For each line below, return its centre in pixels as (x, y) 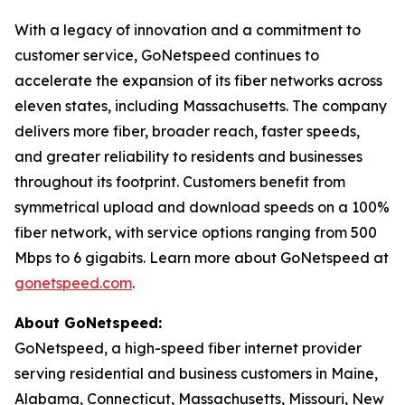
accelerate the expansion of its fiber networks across (198, 80)
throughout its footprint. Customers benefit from (180, 182)
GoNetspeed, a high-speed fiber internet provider (188, 348)
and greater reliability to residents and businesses (188, 156)
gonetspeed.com (73, 283)
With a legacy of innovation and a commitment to (188, 30)
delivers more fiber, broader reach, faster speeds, (187, 131)
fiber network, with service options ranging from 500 (196, 232)
